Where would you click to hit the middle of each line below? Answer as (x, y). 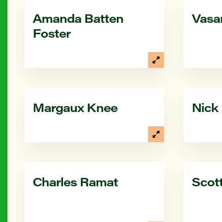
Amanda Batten (78, 18)
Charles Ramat (75, 181)
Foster (52, 33)
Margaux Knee (75, 107)
